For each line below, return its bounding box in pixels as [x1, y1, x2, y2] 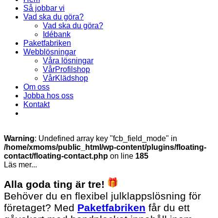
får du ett [145, 202, 190, 214]
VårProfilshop [43, 65, 90, 74]
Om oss [23, 83, 50, 91]
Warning [4, 134, 35, 143]
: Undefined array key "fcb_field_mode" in [35, 134, 177, 143]
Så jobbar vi [23, 4, 65, 13]
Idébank [43, 30, 71, 39]
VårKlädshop [43, 74, 88, 83]
